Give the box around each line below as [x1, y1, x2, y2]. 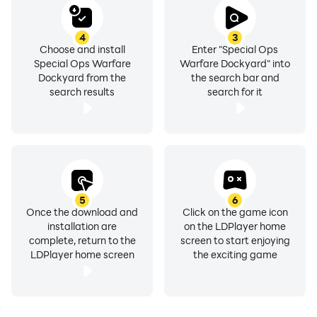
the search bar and [190, 71, 279, 84]
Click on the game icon [182, 205, 288, 219]
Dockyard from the [38, 71, 126, 84]
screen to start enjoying [180, 234, 290, 247]
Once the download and [26, 205, 138, 219]
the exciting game [192, 248, 277, 261]
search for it [207, 85, 263, 98]
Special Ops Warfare [33, 57, 131, 70]
